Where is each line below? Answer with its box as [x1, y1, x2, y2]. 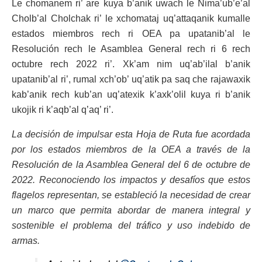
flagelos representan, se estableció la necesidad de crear [12, 190, 250, 201]
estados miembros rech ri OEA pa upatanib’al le [12, 29, 250, 39]
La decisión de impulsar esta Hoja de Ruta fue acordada [12, 129, 250, 140]
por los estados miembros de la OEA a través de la [12, 144, 250, 155]
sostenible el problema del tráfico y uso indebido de [12, 220, 250, 231]
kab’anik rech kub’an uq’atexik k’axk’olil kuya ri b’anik [12, 89, 250, 100]
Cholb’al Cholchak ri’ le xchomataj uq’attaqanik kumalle [12, 13, 250, 24]
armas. [12, 236, 40, 246]
